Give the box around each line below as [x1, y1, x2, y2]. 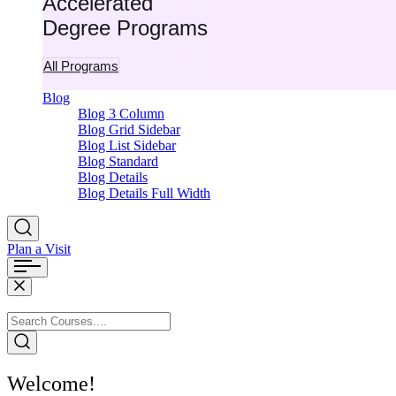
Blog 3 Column [78, 105, 164, 121]
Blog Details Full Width [78, 185, 210, 201]
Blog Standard [78, 153, 158, 169]
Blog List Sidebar [78, 137, 176, 153]
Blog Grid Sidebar [78, 121, 180, 137]
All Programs [43, 57, 118, 73]
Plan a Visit [7, 240, 71, 256]
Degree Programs [42, 15, 208, 40]
